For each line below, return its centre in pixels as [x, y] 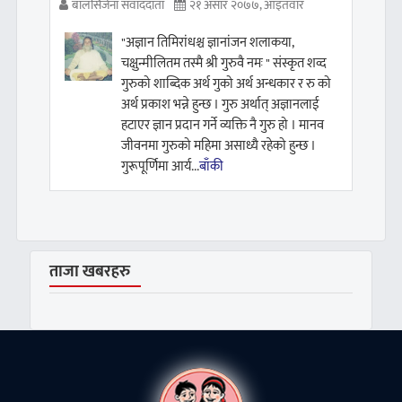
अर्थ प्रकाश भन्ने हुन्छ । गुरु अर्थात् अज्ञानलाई [221, 105]
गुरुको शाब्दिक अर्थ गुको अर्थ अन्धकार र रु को [227, 84]
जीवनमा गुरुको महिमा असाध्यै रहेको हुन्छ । [219, 146]
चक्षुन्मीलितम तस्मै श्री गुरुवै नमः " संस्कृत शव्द [224, 64]
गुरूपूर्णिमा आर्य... [161, 167]
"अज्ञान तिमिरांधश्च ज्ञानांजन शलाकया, [208, 43]
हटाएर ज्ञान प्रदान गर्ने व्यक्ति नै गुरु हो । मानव [223, 126]
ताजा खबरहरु [89, 272]
